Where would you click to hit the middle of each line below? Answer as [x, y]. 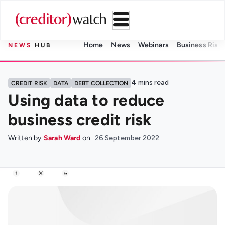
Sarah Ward [62, 138]
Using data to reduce [86, 100]
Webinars [153, 45]
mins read [153, 83]
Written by [25, 138]
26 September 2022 [127, 138]
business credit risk [80, 120]
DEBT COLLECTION [101, 83]
